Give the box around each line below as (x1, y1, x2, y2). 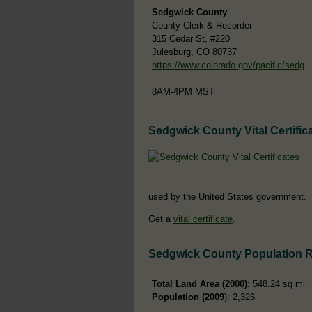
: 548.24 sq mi (247, 278, 305, 289)
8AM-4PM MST (152, 86, 214, 97)
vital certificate (173, 213, 233, 224)
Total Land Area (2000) (152, 278, 247, 289)
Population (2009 (152, 291, 224, 302)
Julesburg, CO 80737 (152, 46, 237, 57)
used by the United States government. (148, 191, 306, 202)
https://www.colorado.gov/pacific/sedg (152, 59, 304, 70)
